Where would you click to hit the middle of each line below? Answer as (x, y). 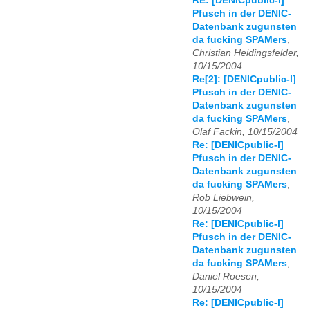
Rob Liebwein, (224, 198)
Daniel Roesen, (226, 277)
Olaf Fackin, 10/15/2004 (245, 132)
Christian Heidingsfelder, (246, 53)
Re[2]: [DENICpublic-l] (244, 80)
